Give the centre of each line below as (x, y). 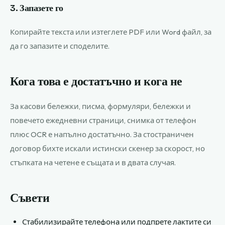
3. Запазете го (37, 8)
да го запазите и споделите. (60, 46)
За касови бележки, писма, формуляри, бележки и (100, 106)
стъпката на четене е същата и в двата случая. (93, 162)
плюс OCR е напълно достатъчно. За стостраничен (102, 134)
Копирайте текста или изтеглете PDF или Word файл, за (111, 32)
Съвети (30, 198)
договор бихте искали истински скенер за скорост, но (107, 148)
